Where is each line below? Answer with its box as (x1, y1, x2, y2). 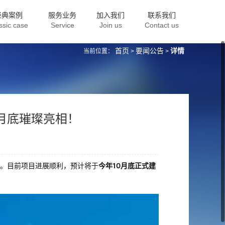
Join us (99, 21, 122, 29)
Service (50, 21, 74, 29)
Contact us (145, 21, 179, 29)
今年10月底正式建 (98, 161, 156, 170)
